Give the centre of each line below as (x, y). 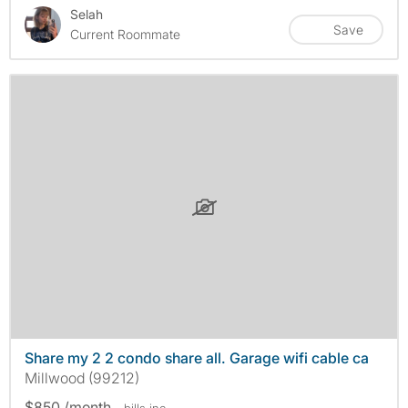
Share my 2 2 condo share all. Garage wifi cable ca (197, 357)
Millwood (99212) (82, 377)
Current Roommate (125, 35)
